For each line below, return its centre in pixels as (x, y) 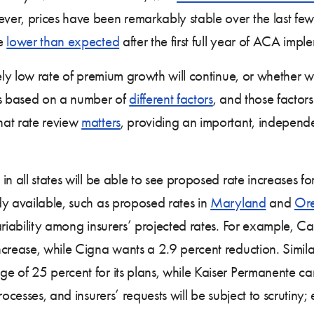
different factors (171, 98)
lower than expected (63, 41)
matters (101, 122)
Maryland (238, 202)
